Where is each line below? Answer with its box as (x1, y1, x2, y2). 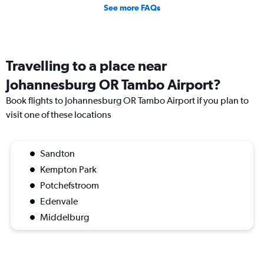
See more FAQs (104, 3, 160, 13)
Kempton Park (40, 164, 97, 176)
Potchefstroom (40, 180, 99, 192)
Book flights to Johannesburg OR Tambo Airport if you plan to (6, 95, 249, 107)
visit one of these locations (6, 109, 111, 121)
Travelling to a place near (6, 57, 167, 74)
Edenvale (40, 196, 78, 207)
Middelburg (40, 212, 89, 223)
